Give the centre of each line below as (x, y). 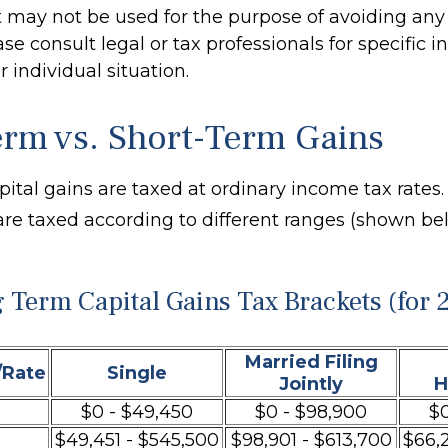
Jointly (311, 384)
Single (137, 373)
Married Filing (311, 362)
